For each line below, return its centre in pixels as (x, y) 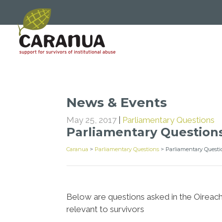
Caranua (78, 149)
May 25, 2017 (92, 120)
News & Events (117, 103)
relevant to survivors (106, 209)
